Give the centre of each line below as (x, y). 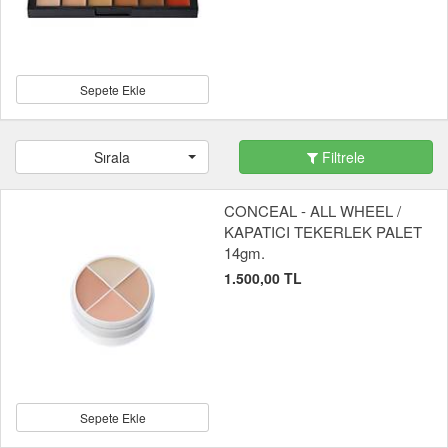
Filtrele (341, 156)
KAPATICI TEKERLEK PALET (323, 231)
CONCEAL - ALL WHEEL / (312, 210)
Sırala (112, 156)
